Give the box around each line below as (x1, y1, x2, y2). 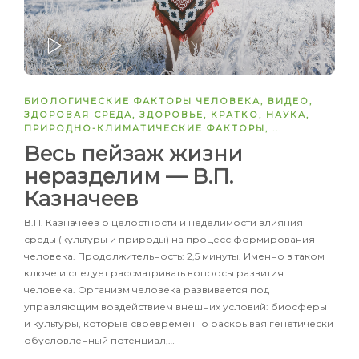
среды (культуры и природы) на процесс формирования (24, 233, 315, 246)
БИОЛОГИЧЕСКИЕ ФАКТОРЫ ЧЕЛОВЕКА (24, 95, 260, 107)
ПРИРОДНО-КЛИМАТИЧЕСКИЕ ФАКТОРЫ (24, 123, 265, 135)
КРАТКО (211, 109, 259, 121)
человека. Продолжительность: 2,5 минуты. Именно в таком (24, 250, 325, 263)
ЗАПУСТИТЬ (46, 65, 105, 78)
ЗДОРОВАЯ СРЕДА (24, 109, 132, 121)
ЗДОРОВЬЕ (139, 109, 204, 121)
